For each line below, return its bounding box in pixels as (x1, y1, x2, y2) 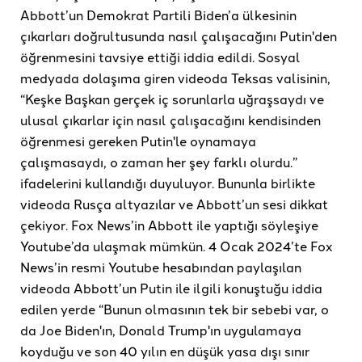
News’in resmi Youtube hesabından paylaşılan (20, 258, 301, 276)
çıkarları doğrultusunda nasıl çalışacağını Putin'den (20, 27, 337, 45)
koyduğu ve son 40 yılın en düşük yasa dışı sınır (20, 342, 309, 360)
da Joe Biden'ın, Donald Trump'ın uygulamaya (20, 321, 301, 339)
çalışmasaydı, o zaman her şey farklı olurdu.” (20, 153, 297, 171)
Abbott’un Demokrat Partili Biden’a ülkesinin (20, 6, 297, 24)
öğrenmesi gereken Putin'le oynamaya (20, 132, 256, 150)
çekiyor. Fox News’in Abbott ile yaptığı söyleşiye (20, 216, 318, 234)
